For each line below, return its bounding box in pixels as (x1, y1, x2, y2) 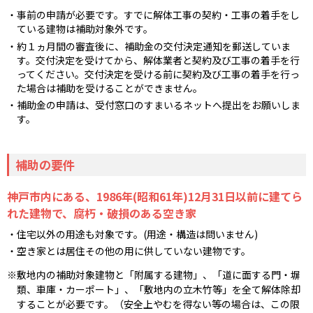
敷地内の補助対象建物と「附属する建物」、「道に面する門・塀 (17, 268, 300, 282)
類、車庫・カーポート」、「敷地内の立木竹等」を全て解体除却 (17, 282, 300, 297)
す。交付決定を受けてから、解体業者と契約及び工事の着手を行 (17, 52, 300, 67)
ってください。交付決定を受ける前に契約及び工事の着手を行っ (17, 66, 300, 81)
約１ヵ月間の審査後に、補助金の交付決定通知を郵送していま (17, 38, 291, 53)
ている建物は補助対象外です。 (17, 22, 153, 36)
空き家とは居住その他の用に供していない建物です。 (17, 244, 251, 259)
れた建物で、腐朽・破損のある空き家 (7, 205, 196, 221)
